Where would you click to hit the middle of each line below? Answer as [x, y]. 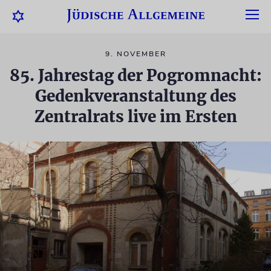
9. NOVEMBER [135, 54]
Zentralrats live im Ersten [135, 116]
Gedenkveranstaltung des [135, 96]
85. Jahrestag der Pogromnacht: [135, 75]
